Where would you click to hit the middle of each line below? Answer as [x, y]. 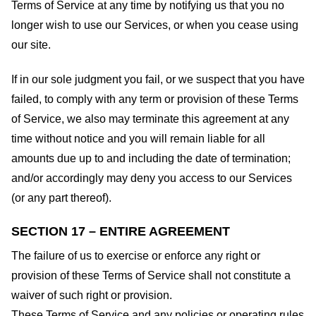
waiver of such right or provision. [92, 295]
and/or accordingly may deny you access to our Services [152, 178]
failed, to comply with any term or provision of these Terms [155, 99]
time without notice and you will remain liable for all [138, 138]
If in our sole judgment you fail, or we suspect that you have [158, 79]
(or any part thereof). [61, 197]
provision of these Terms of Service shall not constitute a [151, 275]
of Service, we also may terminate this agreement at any [150, 119]
